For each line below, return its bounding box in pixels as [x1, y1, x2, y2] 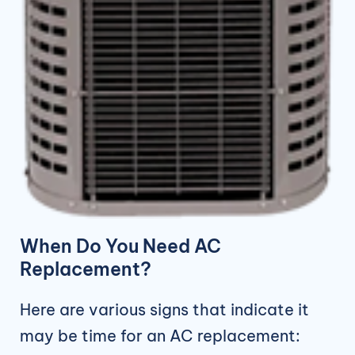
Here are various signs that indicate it [20, 300, 309, 320]
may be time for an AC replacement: [20, 326, 300, 346]
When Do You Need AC [20, 235, 221, 258]
